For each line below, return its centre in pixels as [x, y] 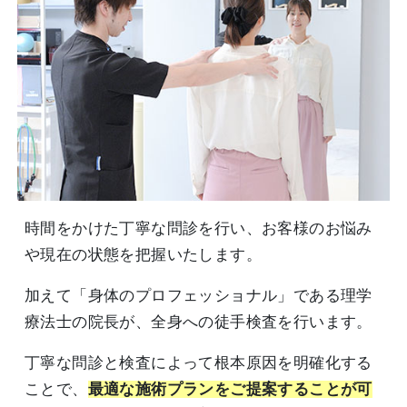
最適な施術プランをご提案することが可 [230, 390]
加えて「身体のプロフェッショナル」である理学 [199, 296]
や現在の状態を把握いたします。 [143, 255]
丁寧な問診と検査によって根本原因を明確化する [199, 363]
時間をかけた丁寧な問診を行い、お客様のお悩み [199, 229]
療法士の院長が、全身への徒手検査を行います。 [199, 323]
